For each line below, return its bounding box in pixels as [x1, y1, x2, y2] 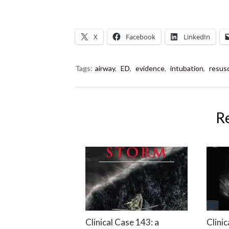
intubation [170, 64, 203, 73]
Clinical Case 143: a [85, 217, 159, 228]
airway [95, 64, 115, 73]
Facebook [126, 32, 155, 42]
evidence [135, 64, 165, 73]
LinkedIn [184, 32, 210, 42]
